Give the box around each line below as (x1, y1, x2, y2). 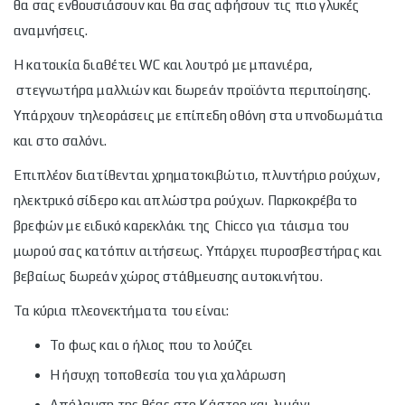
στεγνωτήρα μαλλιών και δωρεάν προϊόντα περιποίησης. (14, 82, 372, 98)
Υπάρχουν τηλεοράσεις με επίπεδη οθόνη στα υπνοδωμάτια (14, 108, 384, 123)
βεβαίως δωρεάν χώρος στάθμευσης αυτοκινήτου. (14, 268, 323, 284)
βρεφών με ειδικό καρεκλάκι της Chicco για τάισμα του (14, 218, 350, 233)
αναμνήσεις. (14, 23, 89, 38)
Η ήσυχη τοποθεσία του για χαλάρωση (50, 367, 286, 382)
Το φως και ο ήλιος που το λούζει (50, 337, 253, 353)
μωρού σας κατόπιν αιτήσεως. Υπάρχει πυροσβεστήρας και (14, 243, 382, 259)
